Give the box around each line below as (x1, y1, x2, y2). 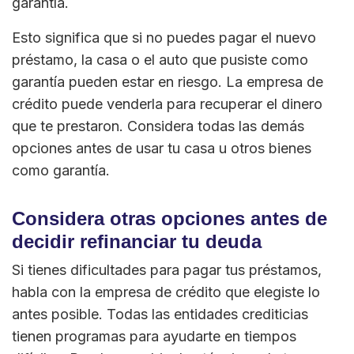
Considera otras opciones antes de (12, 208, 327, 230)
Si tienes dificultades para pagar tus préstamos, (12, 262, 322, 279)
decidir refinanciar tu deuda (12, 231, 262, 253)
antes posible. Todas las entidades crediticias (12, 306, 308, 323)
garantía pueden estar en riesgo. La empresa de (12, 73, 323, 91)
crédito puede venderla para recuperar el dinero (12, 96, 322, 113)
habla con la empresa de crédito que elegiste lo (12, 284, 320, 301)
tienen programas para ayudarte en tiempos (12, 328, 296, 345)
